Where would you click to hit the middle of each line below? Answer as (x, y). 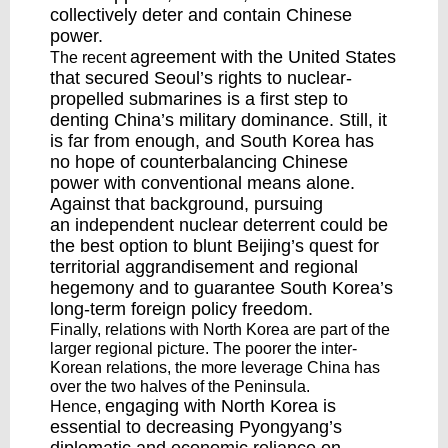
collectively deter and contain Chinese (201, 15)
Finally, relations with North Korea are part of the (220, 329)
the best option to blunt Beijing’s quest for (214, 246)
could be (351, 225)
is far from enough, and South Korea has (212, 141)
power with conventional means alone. (202, 183)
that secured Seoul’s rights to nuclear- (201, 78)
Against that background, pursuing (186, 204)
